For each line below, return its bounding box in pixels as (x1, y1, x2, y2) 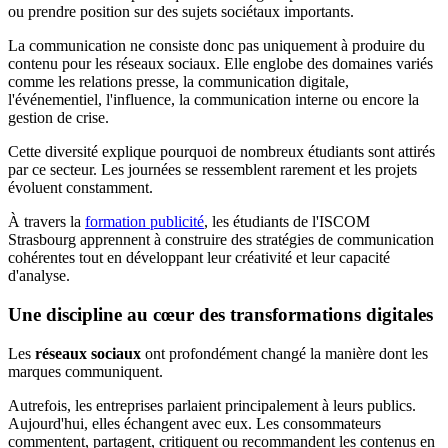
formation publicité (85, 213, 204, 231)
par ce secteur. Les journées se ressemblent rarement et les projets (8, 161, 417, 179)
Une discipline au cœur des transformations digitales (8, 304, 433, 326)
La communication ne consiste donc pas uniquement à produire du (8, 37, 425, 55)
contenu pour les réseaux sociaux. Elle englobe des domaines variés (8, 55, 433, 73)
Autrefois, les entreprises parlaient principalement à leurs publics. (8, 396, 416, 414)
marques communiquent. (8, 362, 163, 380)
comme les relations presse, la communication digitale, (8, 73, 349, 91)
